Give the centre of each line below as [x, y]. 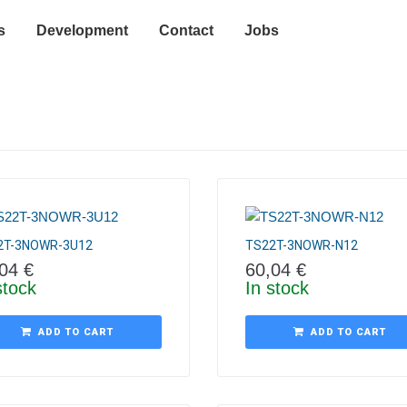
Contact [187, 30]
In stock [277, 288]
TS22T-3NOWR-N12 [302, 245]
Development [83, 30]
